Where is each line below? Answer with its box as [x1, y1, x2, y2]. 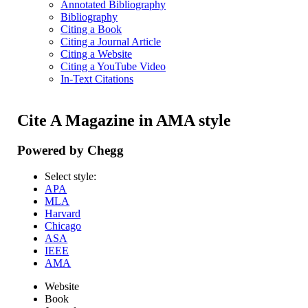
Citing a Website [60, 48, 132, 60]
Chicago [45, 220, 82, 232]
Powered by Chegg [17, 142, 124, 157]
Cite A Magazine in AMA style [17, 111, 232, 129]
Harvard [45, 208, 81, 220]
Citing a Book [60, 23, 122, 35]
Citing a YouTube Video [60, 60, 166, 72]
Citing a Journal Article [60, 36, 161, 47]
